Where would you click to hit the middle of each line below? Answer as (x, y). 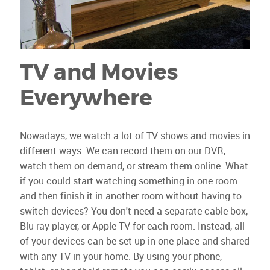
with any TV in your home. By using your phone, (121, 256)
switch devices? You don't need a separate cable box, (133, 211)
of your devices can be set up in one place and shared (134, 241)
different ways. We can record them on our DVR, (122, 151)
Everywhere (86, 98)
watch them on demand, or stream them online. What (134, 166)
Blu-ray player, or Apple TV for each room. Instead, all (132, 226)
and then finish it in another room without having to (130, 196)
